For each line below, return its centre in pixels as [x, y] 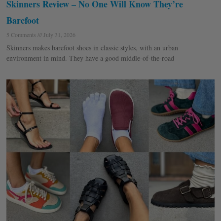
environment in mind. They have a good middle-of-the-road [90, 58]
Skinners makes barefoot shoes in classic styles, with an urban [92, 48]
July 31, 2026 [59, 35]
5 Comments [22, 35]
